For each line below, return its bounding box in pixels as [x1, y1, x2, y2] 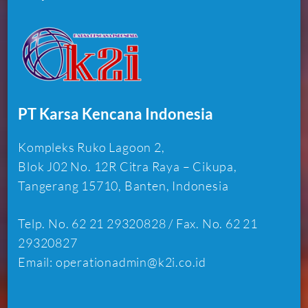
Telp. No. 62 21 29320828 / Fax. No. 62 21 [18, 216, 258, 232]
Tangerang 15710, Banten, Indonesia [18, 178, 229, 194]
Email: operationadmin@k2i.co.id [18, 254, 207, 270]
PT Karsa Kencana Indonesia [18, 104, 214, 124]
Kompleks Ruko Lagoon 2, [18, 140, 165, 155]
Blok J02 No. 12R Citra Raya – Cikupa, [18, 159, 237, 175]
